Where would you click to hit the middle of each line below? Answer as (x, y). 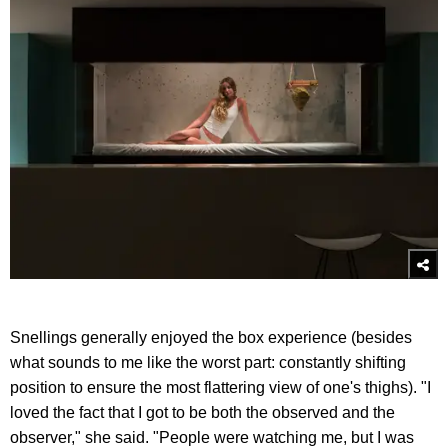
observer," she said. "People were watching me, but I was (212, 437)
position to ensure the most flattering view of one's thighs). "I (220, 387)
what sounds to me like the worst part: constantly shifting (208, 362)
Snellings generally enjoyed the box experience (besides (211, 337)
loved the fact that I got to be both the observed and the (202, 412)
